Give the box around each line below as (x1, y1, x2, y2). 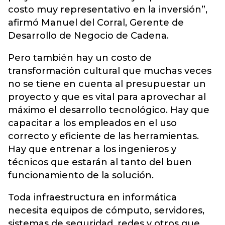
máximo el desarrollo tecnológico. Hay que (8, 104, 209, 116)
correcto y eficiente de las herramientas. (8, 131, 199, 142)
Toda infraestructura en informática (8, 192, 177, 203)
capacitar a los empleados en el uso (8, 118, 177, 129)
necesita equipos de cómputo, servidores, (8, 205, 204, 216)
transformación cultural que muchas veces (8, 65, 211, 77)
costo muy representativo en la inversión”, (8, 4, 207, 16)
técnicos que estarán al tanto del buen (8, 157, 192, 168)
